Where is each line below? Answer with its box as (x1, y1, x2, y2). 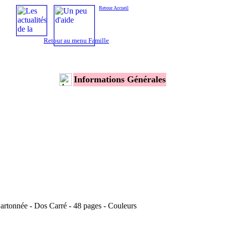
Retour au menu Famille (44, 37, 109, 45)
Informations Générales (74, 74, 166, 84)
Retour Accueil (99, 5, 129, 11)
